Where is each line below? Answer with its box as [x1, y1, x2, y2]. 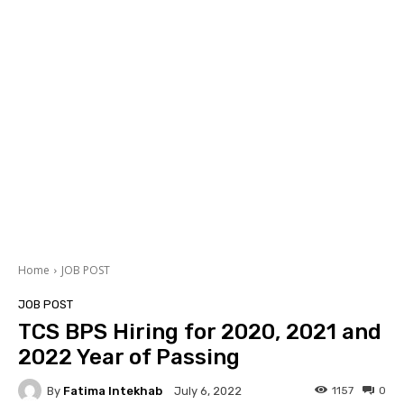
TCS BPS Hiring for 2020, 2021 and [18, 319, 381, 345]
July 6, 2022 [174, 384, 242, 399]
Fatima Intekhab [63, 383, 162, 398]
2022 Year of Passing [18, 344, 245, 371]
